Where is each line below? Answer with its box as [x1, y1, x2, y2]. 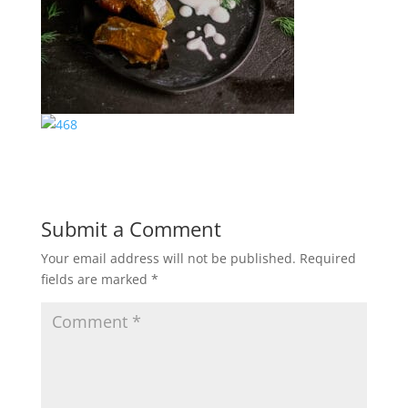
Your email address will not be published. [40, 250, 296, 267]
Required [299, 250, 356, 267]
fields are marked [40, 270, 151, 288]
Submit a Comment [40, 215, 221, 242]
